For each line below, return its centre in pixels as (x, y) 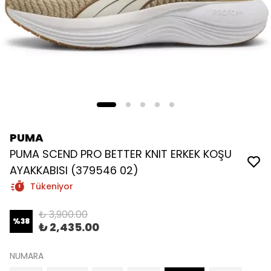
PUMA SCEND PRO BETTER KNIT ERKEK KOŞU (121, 154)
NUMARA (27, 256)
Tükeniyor (52, 186)
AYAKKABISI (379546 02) (74, 170)
